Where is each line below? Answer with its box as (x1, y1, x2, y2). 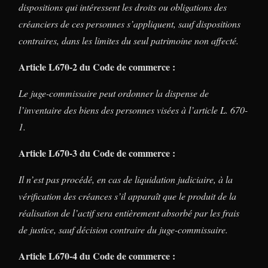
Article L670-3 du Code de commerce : (19, 145, 175, 160)
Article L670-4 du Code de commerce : (19, 248, 175, 263)
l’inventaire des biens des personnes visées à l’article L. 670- (19, 103, 248, 116)
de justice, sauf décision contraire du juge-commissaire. (19, 223, 228, 236)
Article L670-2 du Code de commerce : (19, 59, 175, 74)
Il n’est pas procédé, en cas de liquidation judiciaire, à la (19, 172, 233, 185)
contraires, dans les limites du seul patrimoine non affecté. (19, 33, 239, 47)
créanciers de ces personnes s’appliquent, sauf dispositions (19, 17, 240, 30)
